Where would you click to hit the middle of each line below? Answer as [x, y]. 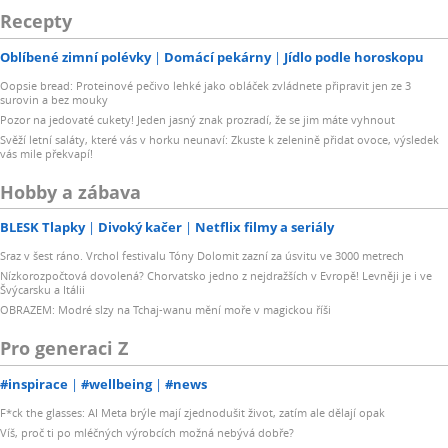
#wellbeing [116, 383]
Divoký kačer [140, 227]
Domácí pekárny [217, 56]
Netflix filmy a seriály [264, 227]
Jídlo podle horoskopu [354, 56]
